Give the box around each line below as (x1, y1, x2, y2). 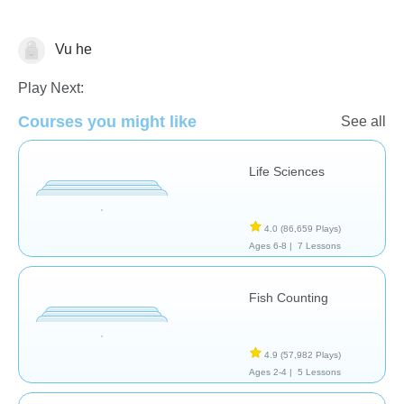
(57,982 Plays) (280, 349, 341, 360)
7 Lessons (297, 240, 341, 251)
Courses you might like (18, 112, 197, 131)
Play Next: (18, 79, 84, 96)
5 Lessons (297, 366, 341, 377)
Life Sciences (249, 163, 325, 179)
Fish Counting (249, 289, 328, 305)
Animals (18, 61, 70, 78)
